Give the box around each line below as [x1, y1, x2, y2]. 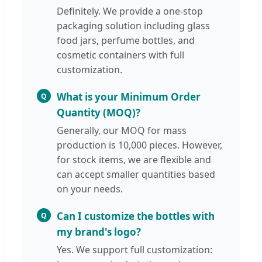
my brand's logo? [57, 225, 141, 239]
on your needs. [57, 182, 123, 196]
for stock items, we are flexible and [57, 153, 211, 167]
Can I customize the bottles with [57, 209, 215, 223]
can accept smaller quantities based [57, 168, 215, 181]
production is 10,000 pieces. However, [57, 139, 222, 152]
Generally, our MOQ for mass [57, 124, 187, 137]
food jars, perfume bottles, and [57, 34, 195, 47]
